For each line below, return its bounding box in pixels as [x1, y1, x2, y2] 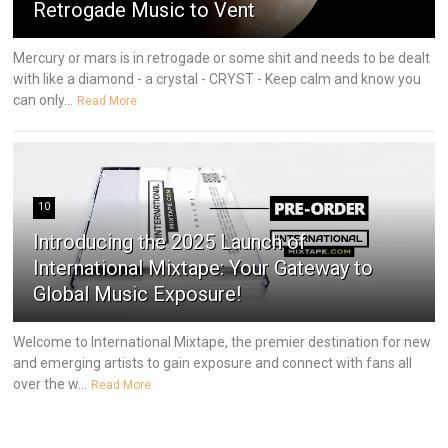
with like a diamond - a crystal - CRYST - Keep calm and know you [13, 71, 422, 88]
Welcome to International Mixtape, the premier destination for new [13, 334, 432, 351]
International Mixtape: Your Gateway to [33, 256, 374, 281]
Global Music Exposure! [33, 282, 242, 307]
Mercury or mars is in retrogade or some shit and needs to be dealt [13, 50, 431, 67]
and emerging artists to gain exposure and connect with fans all [13, 355, 413, 372]
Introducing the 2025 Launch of [33, 230, 307, 255]
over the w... [13, 376, 88, 393]
